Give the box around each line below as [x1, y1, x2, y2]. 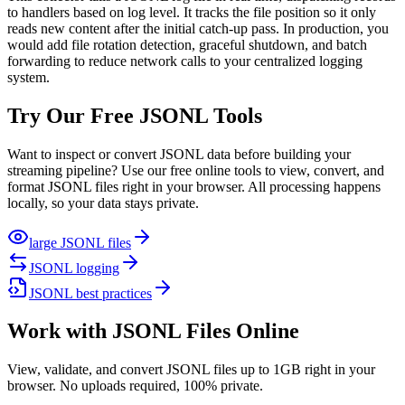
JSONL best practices [29, 285, 152, 301]
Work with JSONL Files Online [7, 319, 299, 344]
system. [7, 69, 50, 85]
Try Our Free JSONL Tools [7, 103, 262, 127]
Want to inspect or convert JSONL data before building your [7, 146, 351, 162]
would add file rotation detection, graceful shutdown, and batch [7, 36, 367, 52]
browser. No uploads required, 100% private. [7, 378, 263, 394]
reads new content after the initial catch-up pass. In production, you [7, 20, 389, 36]
